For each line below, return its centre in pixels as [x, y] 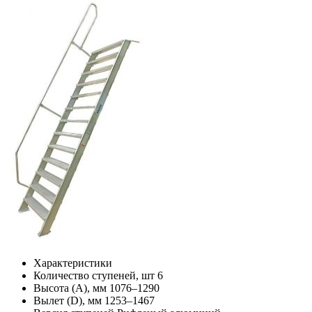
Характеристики [73, 263]
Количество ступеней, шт [94, 276]
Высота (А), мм [70, 288]
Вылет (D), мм [68, 301]
